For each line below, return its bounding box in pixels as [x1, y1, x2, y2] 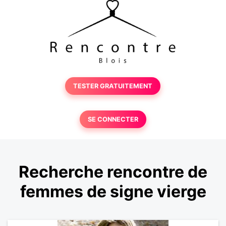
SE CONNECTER [87, 116, 138, 123]
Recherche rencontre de [19, 162, 207, 182]
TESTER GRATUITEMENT [73, 82, 153, 90]
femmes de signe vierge [20, 182, 206, 202]
